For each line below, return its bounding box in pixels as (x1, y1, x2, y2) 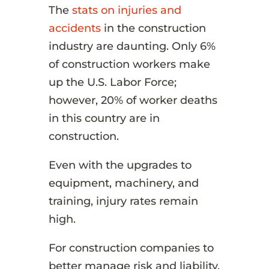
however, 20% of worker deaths (48, 93, 217, 107)
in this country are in (48, 111, 160, 125)
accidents (48, 21, 101, 35)
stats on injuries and (71, 3, 181, 17)
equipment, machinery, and (48, 176, 199, 190)
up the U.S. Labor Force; (48, 75, 177, 89)
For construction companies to (48, 241, 214, 255)
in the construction (100, 21, 206, 35)
